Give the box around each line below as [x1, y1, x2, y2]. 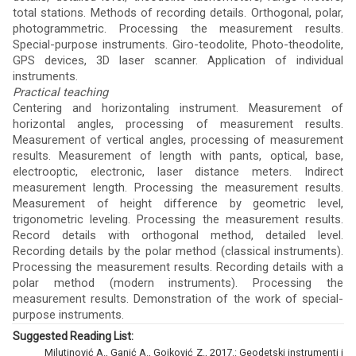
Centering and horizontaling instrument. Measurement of [13, 101, 343, 115]
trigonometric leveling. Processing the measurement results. [13, 212, 343, 226]
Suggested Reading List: [13, 330, 133, 342]
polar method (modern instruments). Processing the [13, 276, 343, 290]
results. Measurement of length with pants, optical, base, [13, 149, 343, 163]
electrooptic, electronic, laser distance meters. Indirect [13, 164, 343, 179]
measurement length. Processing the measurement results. [13, 180, 343, 195]
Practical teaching [13, 85, 108, 99]
